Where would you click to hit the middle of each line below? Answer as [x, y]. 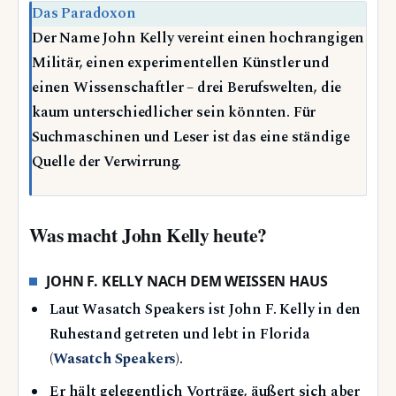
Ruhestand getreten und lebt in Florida [180, 335]
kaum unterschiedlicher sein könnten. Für [174, 113]
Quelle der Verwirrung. [107, 163]
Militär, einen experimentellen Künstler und [181, 64]
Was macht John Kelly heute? [148, 234]
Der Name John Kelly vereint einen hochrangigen [198, 39]
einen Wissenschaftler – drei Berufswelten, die [187, 88]
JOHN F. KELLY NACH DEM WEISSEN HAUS [183, 281]
